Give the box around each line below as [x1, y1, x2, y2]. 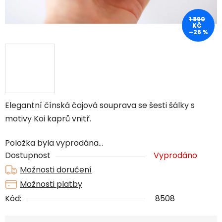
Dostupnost [5, 149, 51, 161]
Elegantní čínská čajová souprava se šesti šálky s [5, 99, 195, 111]
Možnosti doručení [20, 164, 92, 175]
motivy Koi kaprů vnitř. [5, 112, 91, 124]
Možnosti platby [20, 178, 82, 190]
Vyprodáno [154, 149, 197, 161]
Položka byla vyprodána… [5, 137, 103, 149]
